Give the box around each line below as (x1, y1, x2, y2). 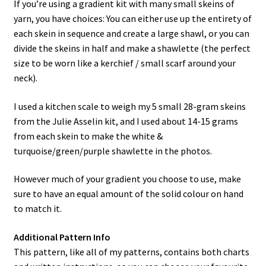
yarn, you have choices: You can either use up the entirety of (13, 12, 252, 25)
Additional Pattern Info (13, 231, 110, 243)
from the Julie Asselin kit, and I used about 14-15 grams (13, 115, 238, 127)
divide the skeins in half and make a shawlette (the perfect (13, 42, 251, 55)
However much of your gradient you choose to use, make (13, 173, 241, 185)
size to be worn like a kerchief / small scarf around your (13, 57, 236, 69)
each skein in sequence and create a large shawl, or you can (13, 27, 249, 40)
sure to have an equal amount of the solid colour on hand (13, 188, 243, 200)
